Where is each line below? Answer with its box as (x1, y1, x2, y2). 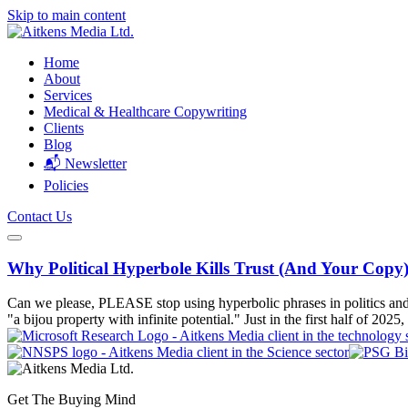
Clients (44, 120, 84, 136)
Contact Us (7, 209, 72, 224)
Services (44, 87, 92, 103)
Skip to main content (7, 7, 126, 23)
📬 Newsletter (44, 156, 127, 171)
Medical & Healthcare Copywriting (44, 104, 247, 119)
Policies (44, 178, 88, 193)
